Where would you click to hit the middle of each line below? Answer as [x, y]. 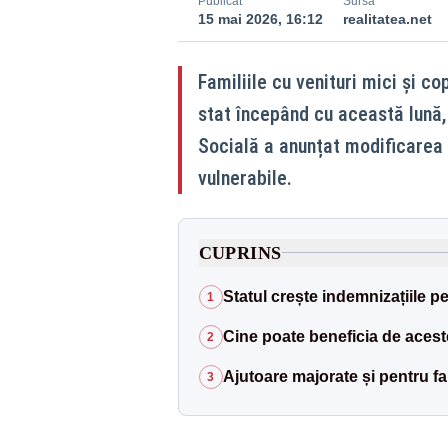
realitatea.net [387, 18]
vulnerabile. [244, 177]
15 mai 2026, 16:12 [260, 18]
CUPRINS [240, 252]
